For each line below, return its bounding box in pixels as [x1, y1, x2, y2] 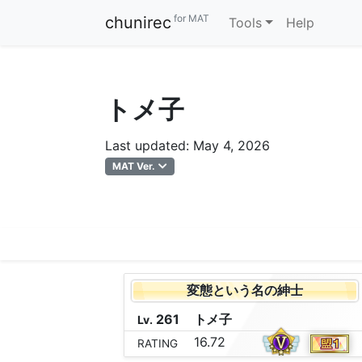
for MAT [171, 12, 209, 25]
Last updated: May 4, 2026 [105, 137, 270, 154]
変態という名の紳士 [186, 282, 303, 299]
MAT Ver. [112, 160, 156, 172]
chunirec [105, 13, 171, 32]
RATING [137, 337, 178, 351]
